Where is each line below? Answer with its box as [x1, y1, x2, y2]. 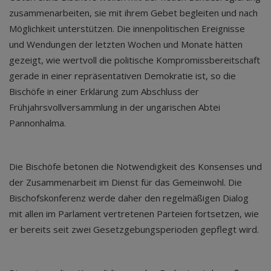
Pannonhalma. [9, 117, 66, 129]
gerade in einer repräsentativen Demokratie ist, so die [9, 70, 236, 82]
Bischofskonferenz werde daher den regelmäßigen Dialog [9, 192, 249, 204]
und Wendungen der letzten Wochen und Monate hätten [9, 38, 243, 50]
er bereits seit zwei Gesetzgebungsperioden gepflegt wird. [9, 223, 259, 235]
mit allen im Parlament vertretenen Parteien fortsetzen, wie [9, 207, 259, 220]
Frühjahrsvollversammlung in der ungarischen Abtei [9, 101, 220, 113]
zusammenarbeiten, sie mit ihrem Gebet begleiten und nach [9, 7, 258, 19]
